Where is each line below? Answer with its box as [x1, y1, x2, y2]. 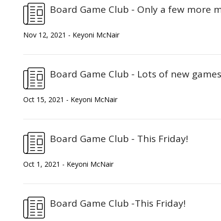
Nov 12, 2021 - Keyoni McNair [23, 30, 119, 39]
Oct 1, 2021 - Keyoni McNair [23, 159, 113, 169]
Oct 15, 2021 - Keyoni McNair [23, 94, 117, 104]
